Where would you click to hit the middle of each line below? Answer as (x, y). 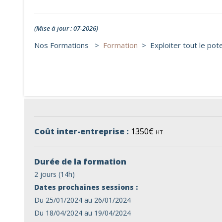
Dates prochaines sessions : (86, 187)
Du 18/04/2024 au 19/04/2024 (83, 213)
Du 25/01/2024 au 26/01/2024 (83, 200)
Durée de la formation (80, 162)
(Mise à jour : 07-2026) (66, 28)
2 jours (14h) (55, 174)
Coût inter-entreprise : (83, 131)
